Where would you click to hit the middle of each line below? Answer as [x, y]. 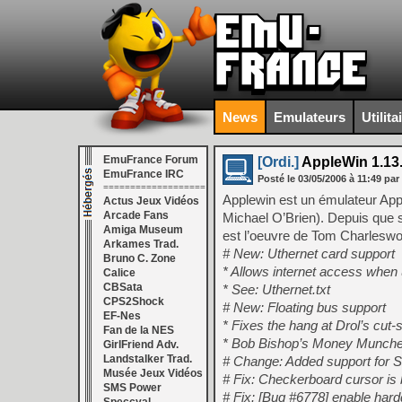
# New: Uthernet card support [309, 253]
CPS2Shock [134, 301]
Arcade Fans [136, 215]
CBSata [123, 287]
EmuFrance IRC [144, 174]
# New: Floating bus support [304, 307]
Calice [119, 273]
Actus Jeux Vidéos [151, 201]
